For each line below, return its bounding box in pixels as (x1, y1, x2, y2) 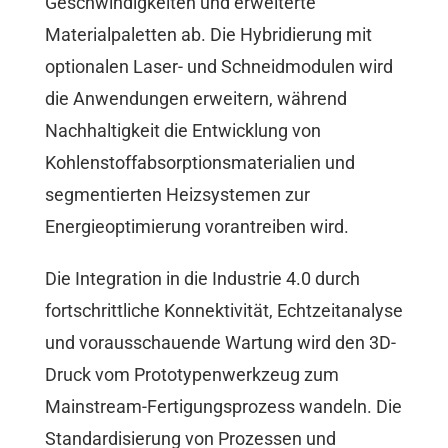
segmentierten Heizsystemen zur (45, 184, 310, 206)
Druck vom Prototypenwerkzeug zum (45, 364, 339, 386)
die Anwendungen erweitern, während (45, 88, 347, 110)
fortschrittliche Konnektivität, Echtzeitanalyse (45, 300, 403, 322)
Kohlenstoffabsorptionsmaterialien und (45, 152, 355, 174)
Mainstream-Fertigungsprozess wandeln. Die (45, 396, 402, 418)
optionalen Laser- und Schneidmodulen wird (45, 56, 393, 78)
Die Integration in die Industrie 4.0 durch (45, 268, 360, 290)
